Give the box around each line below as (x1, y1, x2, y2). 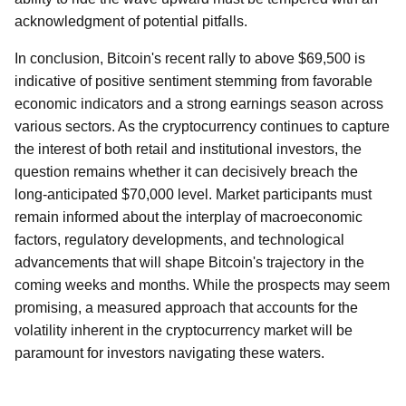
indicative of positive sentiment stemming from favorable (14, 73, 372, 89)
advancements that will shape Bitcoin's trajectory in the (14, 255, 364, 270)
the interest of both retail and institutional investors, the (14, 141, 362, 157)
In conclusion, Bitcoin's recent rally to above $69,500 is (14, 51, 365, 66)
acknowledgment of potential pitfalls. (14, 14, 247, 29)
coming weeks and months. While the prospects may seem (14, 277, 390, 293)
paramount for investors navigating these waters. (14, 345, 324, 361)
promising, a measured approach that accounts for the (14, 300, 358, 315)
